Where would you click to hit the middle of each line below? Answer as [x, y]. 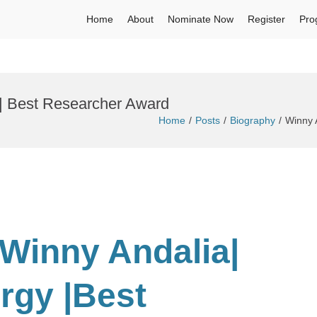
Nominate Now [201, 19]
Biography [253, 120]
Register [266, 19]
